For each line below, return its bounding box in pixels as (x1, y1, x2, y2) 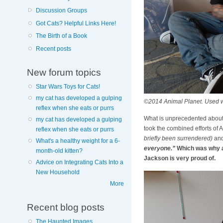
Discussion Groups (35, 7, 87, 14)
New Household (35, 169, 80, 176)
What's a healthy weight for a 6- (35, 137, 120, 145)
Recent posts (35, 45, 71, 52)
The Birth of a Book (35, 32, 87, 40)
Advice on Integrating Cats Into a (35, 159, 123, 166)
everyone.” (143, 145, 175, 152)
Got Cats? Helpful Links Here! (35, 19, 116, 27)
